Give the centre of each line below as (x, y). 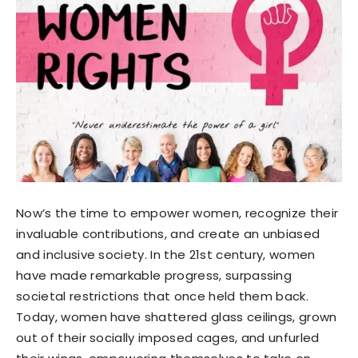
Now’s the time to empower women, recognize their (177, 213)
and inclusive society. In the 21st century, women (166, 254)
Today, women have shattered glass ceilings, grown (177, 316)
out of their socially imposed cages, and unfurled (168, 337)
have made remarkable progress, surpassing (154, 275)
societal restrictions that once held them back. (163, 296)
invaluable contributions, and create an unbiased (168, 233)
